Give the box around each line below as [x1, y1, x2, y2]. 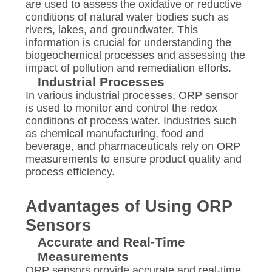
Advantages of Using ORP [25, 197, 233, 216]
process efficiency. [25, 165, 115, 178]
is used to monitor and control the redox [25, 101, 217, 114]
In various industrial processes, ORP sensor [25, 89, 238, 101]
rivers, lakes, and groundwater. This [25, 23, 198, 36]
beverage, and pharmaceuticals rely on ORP [25, 140, 240, 152]
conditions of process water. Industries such [25, 114, 237, 127]
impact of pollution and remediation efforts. [25, 61, 231, 74]
